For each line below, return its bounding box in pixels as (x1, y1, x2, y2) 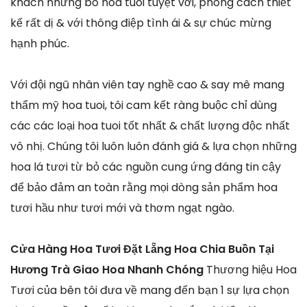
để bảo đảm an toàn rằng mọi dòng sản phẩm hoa (10, 179, 278, 195)
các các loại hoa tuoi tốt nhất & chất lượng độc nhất (10, 117, 290, 134)
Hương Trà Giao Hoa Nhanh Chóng (10, 261, 206, 278)
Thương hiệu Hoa (206, 261, 297, 278)
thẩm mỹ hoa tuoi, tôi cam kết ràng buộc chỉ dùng (10, 97, 277, 113)
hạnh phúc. (10, 35, 69, 51)
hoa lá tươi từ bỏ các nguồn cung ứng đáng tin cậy (10, 158, 281, 175)
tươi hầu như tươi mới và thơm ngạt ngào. (10, 199, 234, 216)
